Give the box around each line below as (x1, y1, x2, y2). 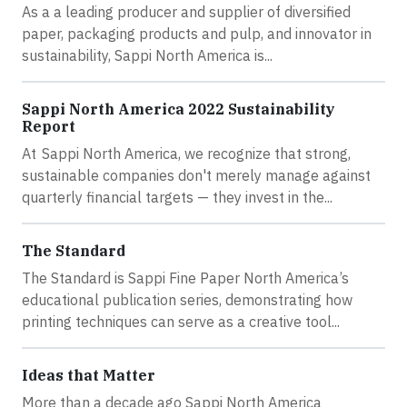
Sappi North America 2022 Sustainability (22, 99, 335, 118)
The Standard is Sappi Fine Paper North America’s (22, 268, 349, 287)
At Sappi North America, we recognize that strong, (22, 144, 351, 163)
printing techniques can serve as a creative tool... (22, 312, 340, 331)
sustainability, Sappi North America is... (22, 45, 273, 65)
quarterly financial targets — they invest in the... (22, 187, 333, 206)
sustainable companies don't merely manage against (22, 165, 371, 184)
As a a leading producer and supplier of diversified (22, 2, 351, 21)
